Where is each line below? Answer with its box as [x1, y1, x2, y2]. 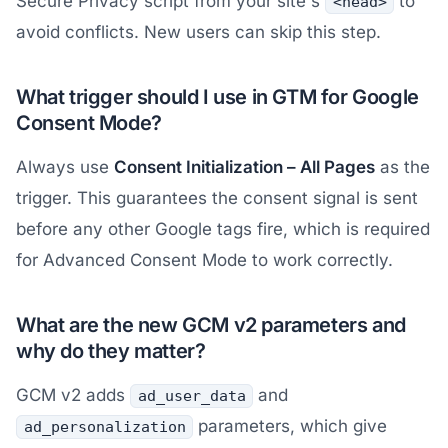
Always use [16, 157, 114, 178]
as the [375, 157, 430, 178]
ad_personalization [23, 418, 186, 437]
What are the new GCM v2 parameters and [16, 313, 406, 338]
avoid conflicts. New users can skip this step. [16, 22, 381, 43]
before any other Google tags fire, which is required [16, 219, 430, 240]
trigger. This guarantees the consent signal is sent [16, 188, 418, 209]
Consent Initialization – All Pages [114, 157, 375, 178]
